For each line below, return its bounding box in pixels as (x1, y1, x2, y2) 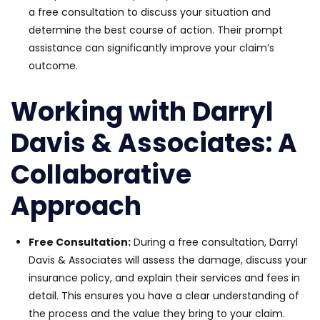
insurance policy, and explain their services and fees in (29, 270, 300, 285)
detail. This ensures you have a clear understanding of (29, 288, 299, 303)
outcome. (29, 58, 78, 73)
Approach (11, 187, 153, 224)
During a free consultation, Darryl (131, 234, 298, 249)
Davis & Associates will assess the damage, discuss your (29, 252, 307, 267)
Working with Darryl (11, 93, 274, 130)
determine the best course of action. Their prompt (29, 22, 283, 37)
